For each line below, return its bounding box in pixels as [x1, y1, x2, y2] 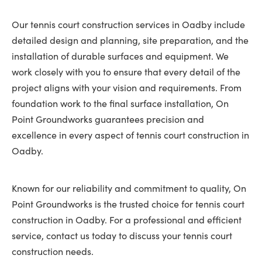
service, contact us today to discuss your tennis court [12, 229, 232, 242]
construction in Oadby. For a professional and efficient [12, 213, 242, 226]
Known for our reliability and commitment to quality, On [12, 182, 246, 194]
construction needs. [12, 245, 94, 257]
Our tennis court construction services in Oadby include [12, 18, 245, 30]
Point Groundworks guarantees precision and [12, 113, 204, 125]
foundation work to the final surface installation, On [12, 97, 229, 109]
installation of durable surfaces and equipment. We [12, 50, 229, 62]
